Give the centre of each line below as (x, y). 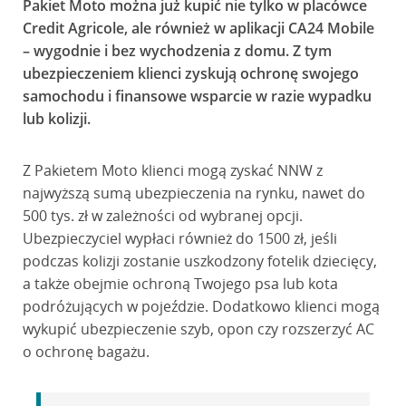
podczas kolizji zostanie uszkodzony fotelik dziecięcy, (199, 261)
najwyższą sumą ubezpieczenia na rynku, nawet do (193, 193)
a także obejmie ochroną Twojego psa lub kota (180, 284)
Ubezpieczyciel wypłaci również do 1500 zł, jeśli (179, 238)
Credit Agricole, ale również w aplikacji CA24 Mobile (198, 28)
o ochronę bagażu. (86, 352)
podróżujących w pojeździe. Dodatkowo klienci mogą (201, 306)
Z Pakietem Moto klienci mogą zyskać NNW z (172, 170)
